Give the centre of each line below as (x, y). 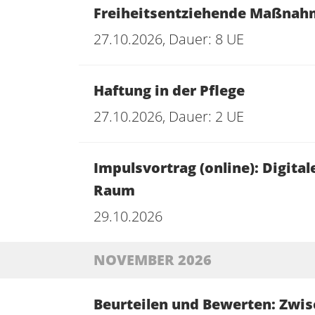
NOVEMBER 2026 (153, 260)
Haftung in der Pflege (169, 90)
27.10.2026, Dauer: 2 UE (169, 116)
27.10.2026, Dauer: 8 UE (169, 39)
